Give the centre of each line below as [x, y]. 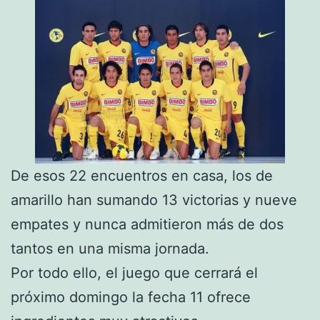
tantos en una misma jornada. [110, 248]
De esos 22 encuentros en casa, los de [142, 175]
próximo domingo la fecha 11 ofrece [131, 297]
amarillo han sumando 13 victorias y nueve [154, 200]
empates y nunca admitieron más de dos [147, 224]
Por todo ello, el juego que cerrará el [134, 272]
